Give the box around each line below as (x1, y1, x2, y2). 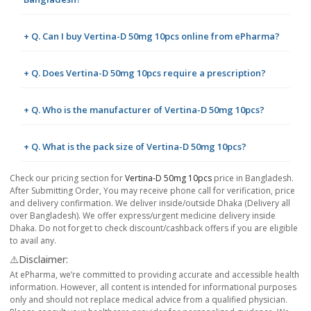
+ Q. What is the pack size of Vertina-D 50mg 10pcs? (24, 140, 246, 153)
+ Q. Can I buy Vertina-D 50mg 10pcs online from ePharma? (24, 30, 280, 43)
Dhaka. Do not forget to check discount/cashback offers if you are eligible (10, 222, 298, 235)
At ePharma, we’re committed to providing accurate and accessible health (10, 269, 299, 281)
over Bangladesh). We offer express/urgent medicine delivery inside (10, 210, 276, 222)
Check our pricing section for (10, 172, 125, 185)
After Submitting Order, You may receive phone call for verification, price (10, 185, 295, 197)
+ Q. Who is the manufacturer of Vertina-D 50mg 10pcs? (24, 103, 264, 117)
